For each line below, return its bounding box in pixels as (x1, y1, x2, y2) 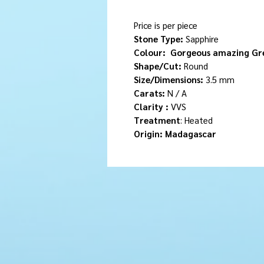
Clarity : (134, 100, 171, 112)
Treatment (134, 114, 180, 126)
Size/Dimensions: (134, 73, 203, 85)
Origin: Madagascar (134, 127, 216, 139)
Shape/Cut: (134, 60, 181, 71)
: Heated (180, 114, 215, 126)
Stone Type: (134, 32, 183, 44)
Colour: (134, 46, 168, 58)
